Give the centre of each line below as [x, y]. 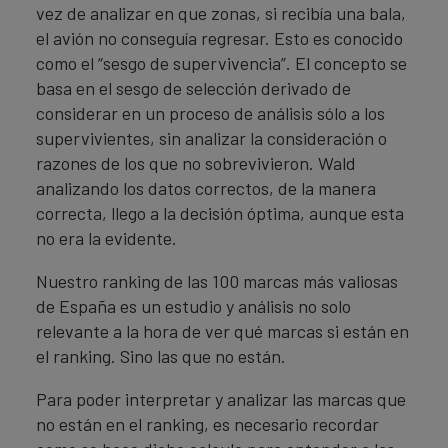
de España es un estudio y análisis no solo [193, 305]
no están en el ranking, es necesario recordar [207, 423]
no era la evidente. [106, 237]
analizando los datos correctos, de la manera [206, 187]
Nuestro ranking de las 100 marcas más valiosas [217, 280]
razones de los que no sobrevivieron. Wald [196, 162]
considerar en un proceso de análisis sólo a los [210, 112]
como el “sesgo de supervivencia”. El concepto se [221, 62]
